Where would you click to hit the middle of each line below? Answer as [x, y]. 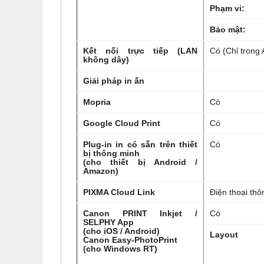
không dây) [106, 60]
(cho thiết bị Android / [140, 162]
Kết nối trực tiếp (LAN [140, 51]
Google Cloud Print [122, 123]
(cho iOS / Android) [121, 231]
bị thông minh [111, 153]
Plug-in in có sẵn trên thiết [140, 144]
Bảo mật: [228, 29]
